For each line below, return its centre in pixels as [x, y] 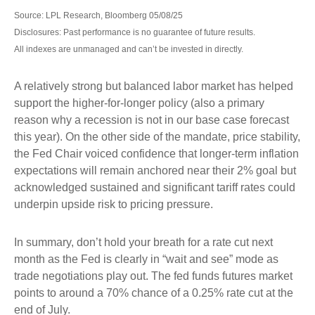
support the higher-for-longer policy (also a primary [139, 103]
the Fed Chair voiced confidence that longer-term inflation [156, 154]
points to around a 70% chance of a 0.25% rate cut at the [154, 293]
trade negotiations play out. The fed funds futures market [153, 276]
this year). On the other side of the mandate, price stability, [157, 137]
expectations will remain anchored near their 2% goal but [155, 171]
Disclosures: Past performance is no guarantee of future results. [135, 33]
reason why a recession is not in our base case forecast [152, 120]
